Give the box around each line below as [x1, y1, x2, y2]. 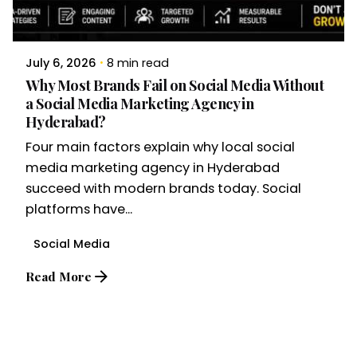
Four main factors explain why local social [25, 138, 295, 157]
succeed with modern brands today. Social [25, 179, 301, 198]
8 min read [107, 55, 169, 72]
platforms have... [25, 200, 132, 219]
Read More [25, 267, 92, 284]
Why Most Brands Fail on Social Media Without [25, 75, 324, 96]
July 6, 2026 [25, 55, 96, 72]
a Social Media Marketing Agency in [25, 93, 254, 114]
